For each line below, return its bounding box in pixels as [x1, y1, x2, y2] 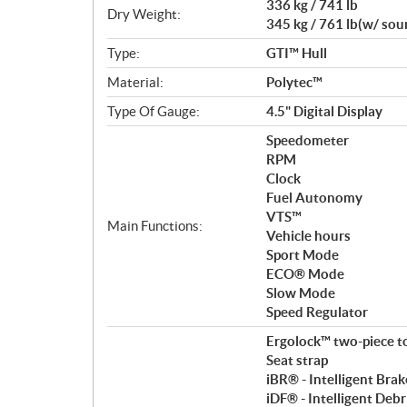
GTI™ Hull [266, 45, 327, 61]
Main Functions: [107, 218, 203, 233]
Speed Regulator [266, 303, 368, 320]
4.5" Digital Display [266, 103, 382, 119]
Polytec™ [266, 74, 323, 90]
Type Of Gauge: [107, 103, 200, 119]
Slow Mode [266, 284, 335, 301]
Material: [107, 74, 164, 90]
